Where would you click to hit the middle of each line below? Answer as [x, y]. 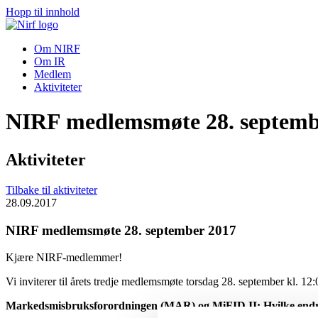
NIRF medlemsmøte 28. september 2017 [121, 230]
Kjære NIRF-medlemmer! [64, 258]
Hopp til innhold [43, 12]
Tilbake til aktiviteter [51, 190]
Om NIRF [57, 49]
